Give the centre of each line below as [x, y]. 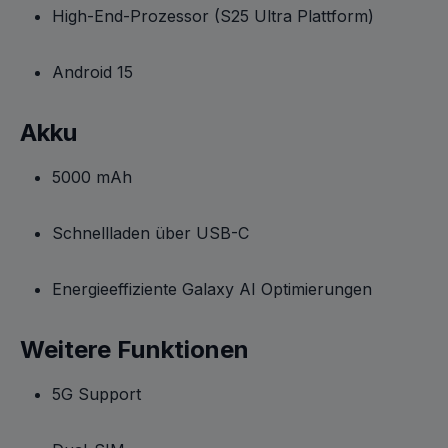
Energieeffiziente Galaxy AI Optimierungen [212, 289]
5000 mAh [92, 177]
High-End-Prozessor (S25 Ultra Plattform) [213, 16]
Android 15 [92, 72]
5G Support [96, 394]
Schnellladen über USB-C [150, 233]
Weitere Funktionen [134, 349]
